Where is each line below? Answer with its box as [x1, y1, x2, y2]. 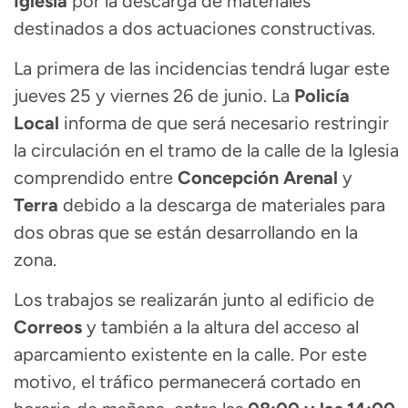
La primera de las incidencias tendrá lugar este [14, 56, 390, 79]
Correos [14, 316, 82, 339]
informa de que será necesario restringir [59, 111, 389, 134]
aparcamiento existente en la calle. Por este [14, 343, 367, 366]
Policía [294, 84, 350, 107]
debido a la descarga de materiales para [58, 193, 385, 216]
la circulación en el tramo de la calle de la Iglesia [14, 138, 399, 161]
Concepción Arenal [178, 166, 338, 189]
